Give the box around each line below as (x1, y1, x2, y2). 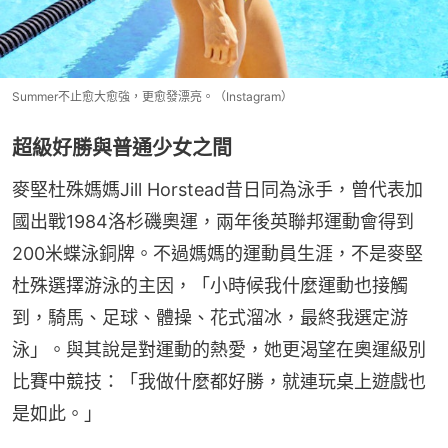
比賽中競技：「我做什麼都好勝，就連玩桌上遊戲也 (12, 371, 426, 393)
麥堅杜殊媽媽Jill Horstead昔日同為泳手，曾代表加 (12, 179, 423, 201)
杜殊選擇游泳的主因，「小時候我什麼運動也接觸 (12, 275, 408, 297)
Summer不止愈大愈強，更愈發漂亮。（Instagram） (12, 89, 293, 105)
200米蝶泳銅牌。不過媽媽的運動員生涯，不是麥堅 (12, 243, 423, 265)
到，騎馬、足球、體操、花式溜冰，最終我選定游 (12, 307, 408, 329)
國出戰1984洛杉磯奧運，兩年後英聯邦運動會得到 (12, 211, 414, 233)
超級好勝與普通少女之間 (12, 136, 232, 161)
